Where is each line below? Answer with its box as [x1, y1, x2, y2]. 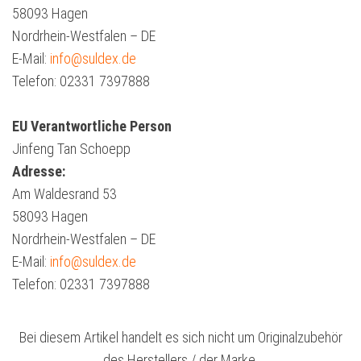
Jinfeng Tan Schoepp [12, 140, 131, 158]
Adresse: [12, 163, 65, 180]
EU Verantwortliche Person [12, 118, 172, 135]
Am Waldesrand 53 [12, 185, 117, 203]
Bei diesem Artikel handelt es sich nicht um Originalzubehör [19, 329, 342, 346]
